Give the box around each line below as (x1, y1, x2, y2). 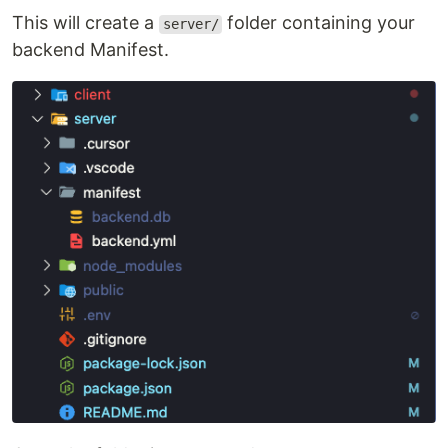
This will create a (12, 12, 159, 34)
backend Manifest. (12, 39, 169, 61)
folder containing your (222, 12, 416, 34)
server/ (162, 16, 219, 33)
